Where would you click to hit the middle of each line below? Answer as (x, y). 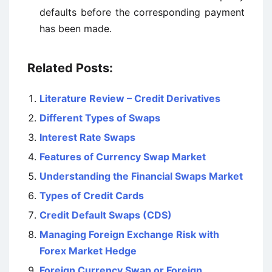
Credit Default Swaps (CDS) (106, 215)
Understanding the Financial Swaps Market (141, 176)
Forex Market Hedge (88, 251)
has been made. (76, 29)
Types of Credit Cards (92, 195)
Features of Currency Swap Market (123, 157)
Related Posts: (70, 68)
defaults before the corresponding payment (142, 12)
